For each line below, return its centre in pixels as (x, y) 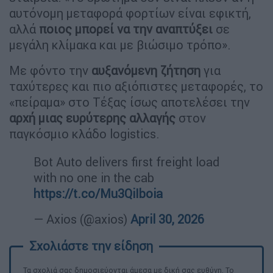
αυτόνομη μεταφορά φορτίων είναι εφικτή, (130, 13)
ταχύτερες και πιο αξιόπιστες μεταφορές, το (136, 86)
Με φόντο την (50, 70)
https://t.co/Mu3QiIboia (98, 193)
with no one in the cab (94, 177)
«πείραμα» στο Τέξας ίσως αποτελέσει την (129, 102)
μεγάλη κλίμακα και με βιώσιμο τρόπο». (120, 44)
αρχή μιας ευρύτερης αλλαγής (92, 118)
